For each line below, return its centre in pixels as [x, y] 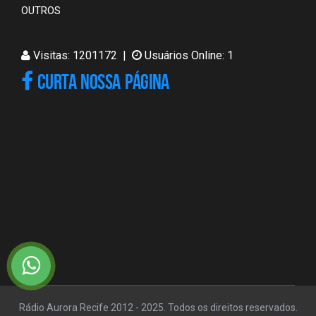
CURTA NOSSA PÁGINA [101, 81]
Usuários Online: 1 [188, 55]
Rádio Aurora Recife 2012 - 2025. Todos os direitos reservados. [158, 308]
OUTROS [41, 11]
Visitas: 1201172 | [80, 55]
